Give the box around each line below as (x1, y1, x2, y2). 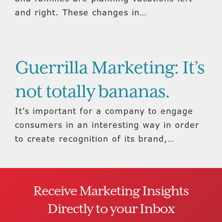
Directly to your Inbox (47, 202, 175, 217)
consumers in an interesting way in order (15, 119, 199, 130)
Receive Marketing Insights (33, 184, 189, 199)
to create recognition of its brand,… (15, 133, 174, 144)
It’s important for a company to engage (15, 106, 193, 116)
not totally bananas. (15, 82, 170, 102)
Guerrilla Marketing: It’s (15, 58, 204, 78)
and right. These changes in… (15, 7, 147, 18)
